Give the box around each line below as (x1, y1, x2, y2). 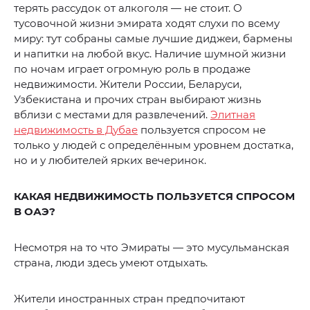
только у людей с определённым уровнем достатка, (14, 138, 293, 152)
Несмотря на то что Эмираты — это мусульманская (14, 241, 289, 255)
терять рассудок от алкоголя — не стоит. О (14, 1, 242, 15)
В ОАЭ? (14, 205, 55, 219)
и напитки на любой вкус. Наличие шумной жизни (14, 47, 286, 61)
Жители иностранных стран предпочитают (14, 292, 245, 306)
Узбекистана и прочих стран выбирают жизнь (14, 93, 261, 107)
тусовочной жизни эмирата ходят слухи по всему (14, 17, 280, 30)
